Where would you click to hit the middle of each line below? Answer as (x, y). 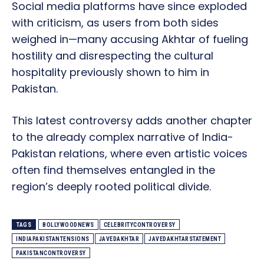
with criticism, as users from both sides (115, 23)
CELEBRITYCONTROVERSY (139, 225)
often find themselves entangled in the (113, 170)
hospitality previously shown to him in (110, 72)
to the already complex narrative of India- (123, 137)
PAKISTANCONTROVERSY (51, 253)
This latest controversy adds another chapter (132, 121)
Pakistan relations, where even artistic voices (130, 154)
